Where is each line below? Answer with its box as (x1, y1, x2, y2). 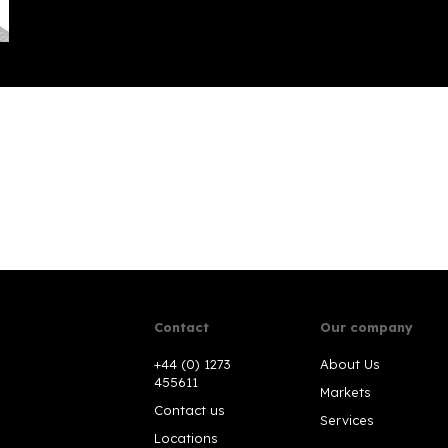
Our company (320, 318, 414, 335)
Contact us (154, 401, 225, 418)
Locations (154, 429, 218, 446)
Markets (320, 383, 372, 400)
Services (320, 411, 375, 428)
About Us (320, 355, 381, 372)
